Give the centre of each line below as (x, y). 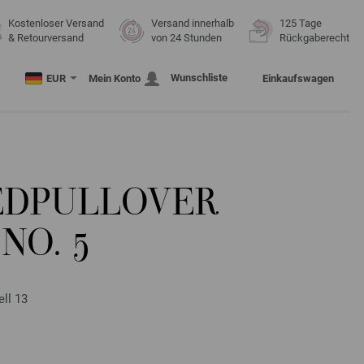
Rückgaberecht (314, 38)
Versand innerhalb (193, 23)
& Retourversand (46, 38)
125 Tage (301, 23)
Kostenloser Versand (56, 23)
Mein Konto (115, 79)
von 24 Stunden (186, 38)
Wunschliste (199, 78)
